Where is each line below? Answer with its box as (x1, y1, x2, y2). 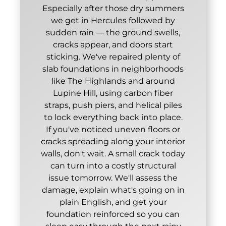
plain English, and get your (59, 197, 167, 207)
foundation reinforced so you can (46, 209, 180, 219)
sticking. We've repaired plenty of (46, 51, 180, 62)
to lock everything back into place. (43, 112, 183, 122)
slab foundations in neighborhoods (42, 64, 184, 74)
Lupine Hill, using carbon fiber (53, 88, 173, 98)
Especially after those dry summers (42, 3, 184, 13)
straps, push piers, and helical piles (44, 100, 182, 110)
